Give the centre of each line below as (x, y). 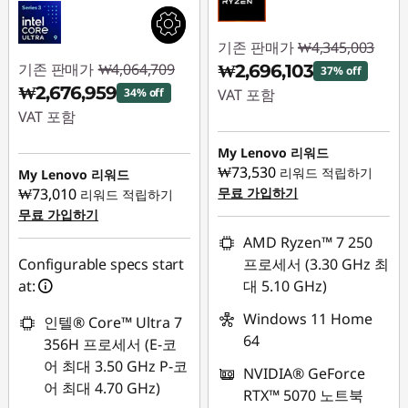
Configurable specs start (102, 264)
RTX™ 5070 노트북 (304, 395)
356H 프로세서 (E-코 (110, 344)
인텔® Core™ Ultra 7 (113, 322)
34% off (144, 92)
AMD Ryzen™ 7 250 (308, 242)
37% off (341, 71)
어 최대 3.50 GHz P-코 (116, 366)
